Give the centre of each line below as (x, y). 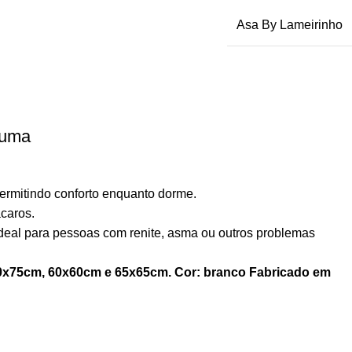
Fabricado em (290, 272)
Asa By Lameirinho (290, 24)
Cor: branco (210, 272)
